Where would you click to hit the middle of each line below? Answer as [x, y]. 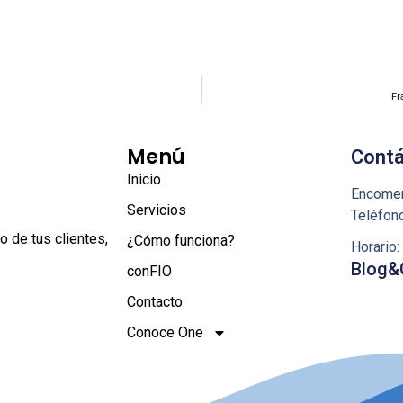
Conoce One [165, 333]
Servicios [156, 210]
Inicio [143, 180]
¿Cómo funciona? [180, 241]
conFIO [149, 272]
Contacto [154, 302]
